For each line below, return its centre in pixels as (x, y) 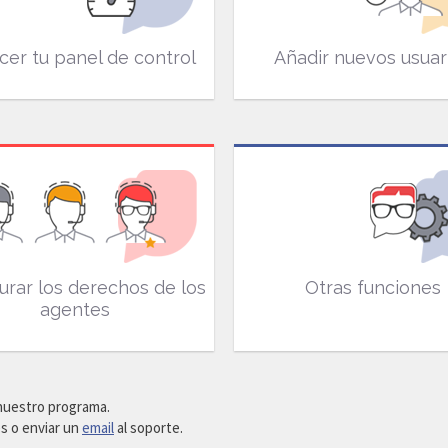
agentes (75, 309)
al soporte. (148, 427)
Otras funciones (372, 287)
